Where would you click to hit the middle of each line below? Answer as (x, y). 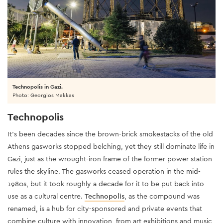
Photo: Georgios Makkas (43, 95)
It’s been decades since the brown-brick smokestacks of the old (110, 134)
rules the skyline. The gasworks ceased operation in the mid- (104, 171)
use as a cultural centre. (46, 196)
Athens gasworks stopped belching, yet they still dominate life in (111, 146)
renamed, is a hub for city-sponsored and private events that (105, 208)
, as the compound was (162, 196)
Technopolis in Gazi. (38, 86)
